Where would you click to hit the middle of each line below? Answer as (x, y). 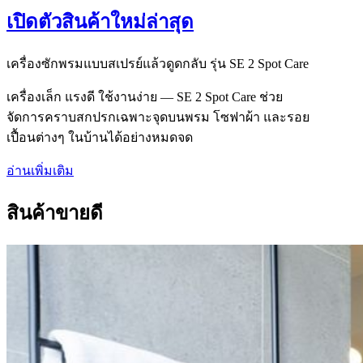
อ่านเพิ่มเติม (40, 171)
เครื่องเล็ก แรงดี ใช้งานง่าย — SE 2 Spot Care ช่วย (145, 97)
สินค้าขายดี (55, 214)
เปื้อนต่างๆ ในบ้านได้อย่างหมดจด (100, 138)
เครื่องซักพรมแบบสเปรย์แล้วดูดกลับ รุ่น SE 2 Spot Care (158, 64)
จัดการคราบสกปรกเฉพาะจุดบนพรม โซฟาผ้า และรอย (158, 117)
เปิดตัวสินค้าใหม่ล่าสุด (100, 22)
